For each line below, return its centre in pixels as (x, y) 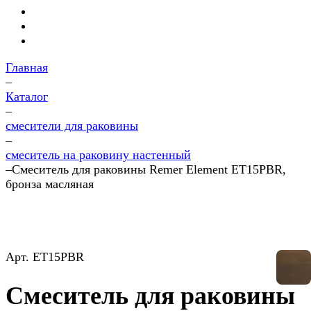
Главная (27, 67)
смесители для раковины (72, 126)
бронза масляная (50, 184)
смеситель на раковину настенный (98, 155)
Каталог (27, 96)
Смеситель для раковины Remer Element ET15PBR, (149, 169)
